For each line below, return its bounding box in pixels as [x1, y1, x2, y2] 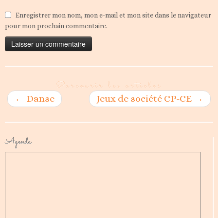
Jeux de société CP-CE [96, 92, 194, 104]
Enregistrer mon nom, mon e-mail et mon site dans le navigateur [16, 11, 211, 19]
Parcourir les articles [56, 78, 162, 92]
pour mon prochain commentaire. [5, 21, 108, 30]
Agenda [5, 134, 32, 148]
